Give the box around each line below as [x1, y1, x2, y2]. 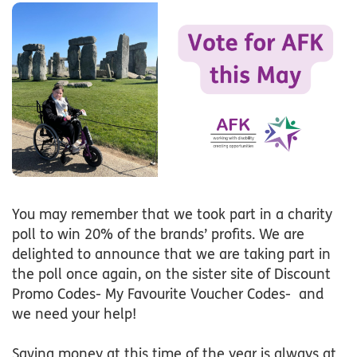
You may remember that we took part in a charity [12, 206, 332, 224]
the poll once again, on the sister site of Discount [12, 265, 331, 284]
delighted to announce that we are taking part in [12, 245, 331, 264]
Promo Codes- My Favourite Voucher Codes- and [12, 285, 324, 304]
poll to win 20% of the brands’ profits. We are [12, 226, 304, 244]
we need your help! [12, 305, 136, 324]
